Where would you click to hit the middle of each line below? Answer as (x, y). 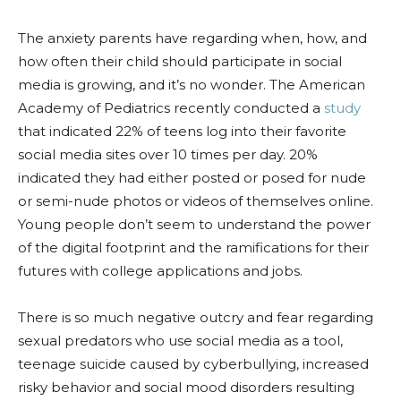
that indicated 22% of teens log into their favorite (182, 131)
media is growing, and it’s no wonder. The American (192, 85)
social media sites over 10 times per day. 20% (168, 154)
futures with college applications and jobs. (160, 271)
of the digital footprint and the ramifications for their (193, 247)
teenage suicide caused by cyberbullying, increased (193, 364)
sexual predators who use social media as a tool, (180, 341)
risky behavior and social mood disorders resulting (186, 387)
